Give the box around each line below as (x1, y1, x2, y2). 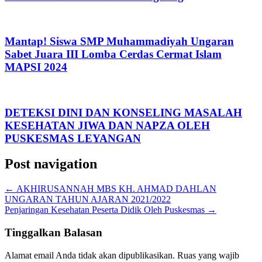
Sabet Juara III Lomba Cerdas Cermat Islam (5, 48, 222, 61)
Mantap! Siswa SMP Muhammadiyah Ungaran (5, 35, 234, 48)
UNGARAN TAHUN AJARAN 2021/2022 (5, 194, 171, 205)
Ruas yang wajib (177, 250, 239, 260)
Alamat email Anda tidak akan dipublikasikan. (5, 250, 175, 260)
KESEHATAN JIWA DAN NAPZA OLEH (5, 119, 210, 132)
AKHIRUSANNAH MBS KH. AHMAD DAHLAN (14, 184, 216, 194)
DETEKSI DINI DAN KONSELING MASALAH (5, 106, 242, 119)
